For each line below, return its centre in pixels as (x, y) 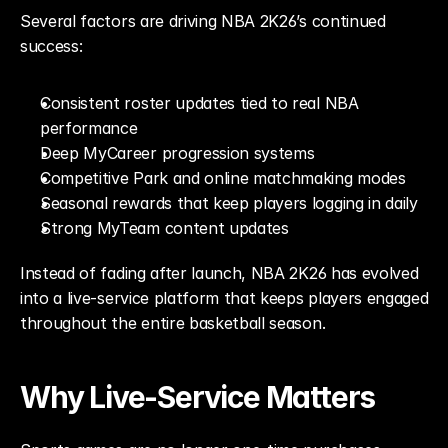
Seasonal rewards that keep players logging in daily (229, 203)
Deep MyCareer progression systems (177, 153)
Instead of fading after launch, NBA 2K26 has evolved (219, 273)
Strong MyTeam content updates (164, 228)
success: (51, 46)
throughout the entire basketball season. (173, 323)
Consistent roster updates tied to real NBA (199, 103)
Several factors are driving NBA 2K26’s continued (203, 21)
